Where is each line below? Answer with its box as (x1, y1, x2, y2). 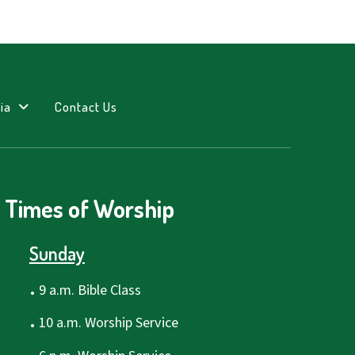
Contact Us (55, 97, 118, 115)
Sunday (29, 242, 85, 266)
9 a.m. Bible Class (35, 280, 141, 301)
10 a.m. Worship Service (35, 312, 178, 334)
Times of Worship (5, 193, 175, 224)
